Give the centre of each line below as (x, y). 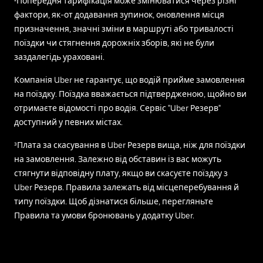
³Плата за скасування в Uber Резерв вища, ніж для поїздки (130, 145)
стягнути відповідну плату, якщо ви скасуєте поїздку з (121, 173)
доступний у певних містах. (68, 122)
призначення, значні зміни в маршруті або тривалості (124, 28)
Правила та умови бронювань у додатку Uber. (104, 215)
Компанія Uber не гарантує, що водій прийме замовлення (129, 80)
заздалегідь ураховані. (59, 57)
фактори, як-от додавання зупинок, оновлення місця (119, 14)
